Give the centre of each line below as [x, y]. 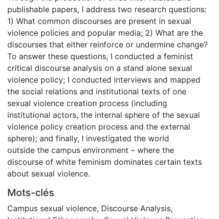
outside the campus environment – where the [91, 150]
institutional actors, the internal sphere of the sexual [104, 115]
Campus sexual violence [52, 208]
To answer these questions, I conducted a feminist [100, 56]
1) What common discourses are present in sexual [99, 21]
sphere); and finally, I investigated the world [88, 138]
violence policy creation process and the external [99, 126]
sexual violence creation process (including [87, 103]
